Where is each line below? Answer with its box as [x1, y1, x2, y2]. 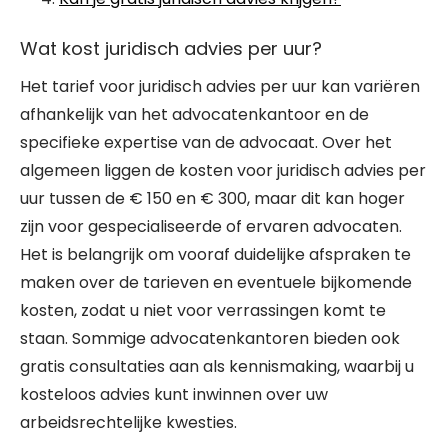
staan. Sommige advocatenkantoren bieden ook [20, 327, 400, 350]
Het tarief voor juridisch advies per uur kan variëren [20, 75, 420, 98]
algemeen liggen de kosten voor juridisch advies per [20, 159, 426, 182]
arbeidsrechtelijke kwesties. [20, 411, 237, 434]
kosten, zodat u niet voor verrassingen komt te [20, 299, 386, 322]
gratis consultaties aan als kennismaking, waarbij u [20, 355, 414, 378]
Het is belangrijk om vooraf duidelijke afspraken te [20, 243, 411, 266]
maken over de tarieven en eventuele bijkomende [20, 271, 412, 294]
